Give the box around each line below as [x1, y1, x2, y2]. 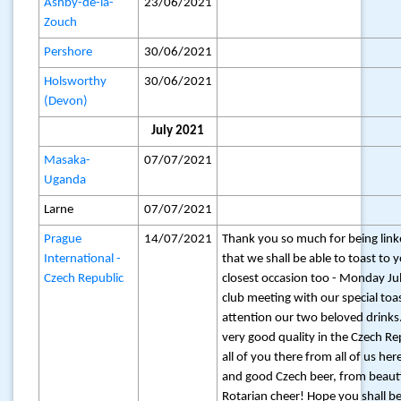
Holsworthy [44, 75, 107, 89]
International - [44, 252, 122, 266]
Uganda [44, 174, 87, 187]
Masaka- [44, 154, 91, 167]
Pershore [44, 46, 93, 59]
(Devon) [44, 95, 89, 108]
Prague [44, 233, 82, 246]
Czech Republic [44, 272, 124, 286]
